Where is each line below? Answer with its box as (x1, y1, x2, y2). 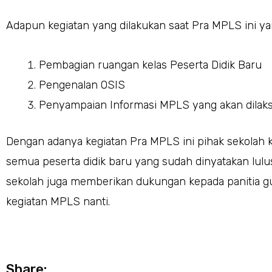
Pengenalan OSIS (39, 78, 125, 92)
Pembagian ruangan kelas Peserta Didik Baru (39, 58, 262, 72)
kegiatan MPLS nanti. (6, 194, 110, 208)
